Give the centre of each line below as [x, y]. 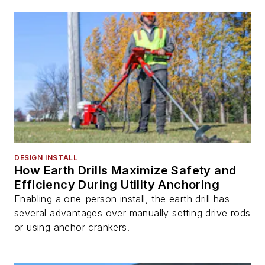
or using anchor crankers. [72, 227]
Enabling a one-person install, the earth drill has [122, 199]
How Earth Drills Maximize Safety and [125, 171]
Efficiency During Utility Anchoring [117, 185]
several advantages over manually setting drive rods [132, 213]
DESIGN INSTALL [46, 158]
